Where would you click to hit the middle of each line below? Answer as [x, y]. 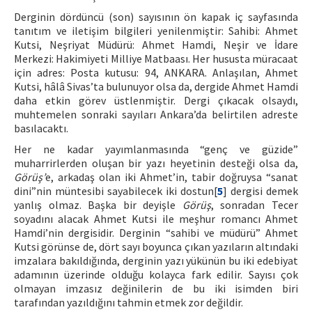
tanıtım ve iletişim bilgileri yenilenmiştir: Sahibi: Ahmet [156, 31]
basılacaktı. [41, 128]
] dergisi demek [260, 191]
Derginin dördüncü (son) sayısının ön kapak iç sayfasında [156, 17]
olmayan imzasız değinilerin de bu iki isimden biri [156, 288]
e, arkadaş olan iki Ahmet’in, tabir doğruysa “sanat [172, 177]
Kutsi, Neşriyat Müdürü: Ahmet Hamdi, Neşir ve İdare [156, 45]
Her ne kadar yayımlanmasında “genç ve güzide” [156, 149]
